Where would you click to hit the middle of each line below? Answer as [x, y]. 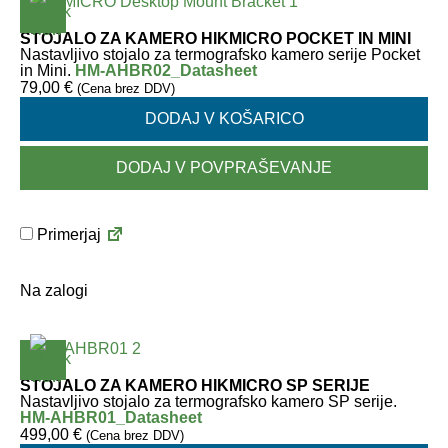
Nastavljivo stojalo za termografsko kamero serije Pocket [220, 54]
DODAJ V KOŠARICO [224, 118]
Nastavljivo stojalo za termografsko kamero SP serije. [208, 401]
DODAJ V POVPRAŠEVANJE [224, 167]
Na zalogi [54, 290]
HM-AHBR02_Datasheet [166, 70]
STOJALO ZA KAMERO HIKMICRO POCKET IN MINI [215, 38]
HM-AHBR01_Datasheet [111, 417]
